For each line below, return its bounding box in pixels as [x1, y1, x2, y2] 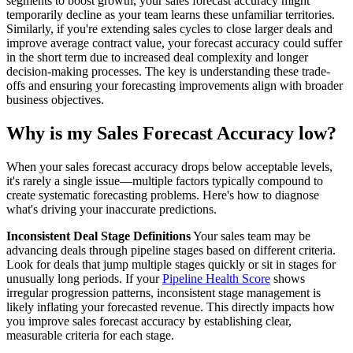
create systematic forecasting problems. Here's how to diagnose [6, 188, 319, 203]
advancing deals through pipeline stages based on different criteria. [6, 243, 336, 258]
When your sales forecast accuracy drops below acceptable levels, [6, 160, 333, 174]
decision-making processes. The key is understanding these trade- [6, 65, 330, 79]
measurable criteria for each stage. [6, 329, 174, 343]
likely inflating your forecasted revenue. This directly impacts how [6, 300, 335, 314]
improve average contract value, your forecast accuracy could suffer [6, 36, 342, 50]
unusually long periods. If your [6, 272, 162, 286]
